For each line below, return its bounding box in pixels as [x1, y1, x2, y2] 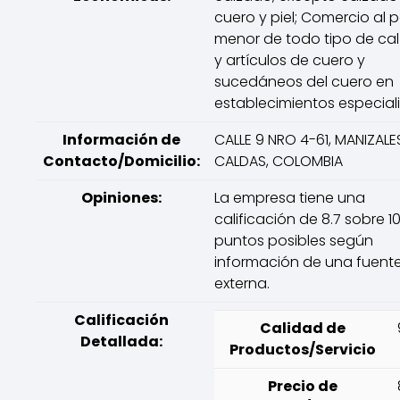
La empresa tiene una [214, 187, 365, 208]
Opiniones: [81, 187, 162, 208]
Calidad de [259, 318, 346, 338]
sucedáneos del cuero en [214, 71, 394, 92]
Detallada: [80, 331, 162, 352]
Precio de [267, 376, 337, 396]
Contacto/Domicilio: [43, 151, 200, 171]
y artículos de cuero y [214, 50, 365, 71]
